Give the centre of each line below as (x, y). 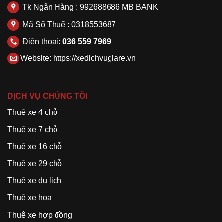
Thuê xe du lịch (34, 180)
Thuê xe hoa (30, 198)
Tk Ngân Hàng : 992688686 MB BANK (89, 7)
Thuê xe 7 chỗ (32, 129)
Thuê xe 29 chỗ (35, 164)
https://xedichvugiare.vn (94, 58)
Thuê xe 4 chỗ (32, 112)
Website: (37, 58)
